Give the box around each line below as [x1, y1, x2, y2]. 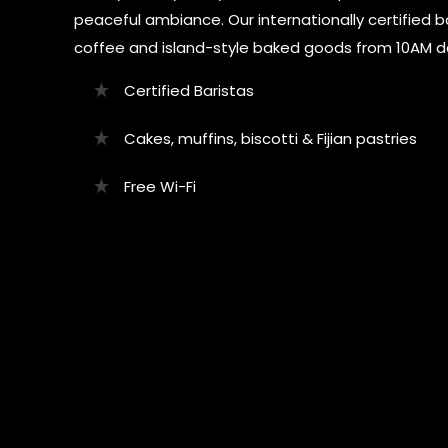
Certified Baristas [124, 79, 255, 101]
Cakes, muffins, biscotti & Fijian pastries [124, 127, 418, 149]
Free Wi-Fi [124, 175, 197, 197]
